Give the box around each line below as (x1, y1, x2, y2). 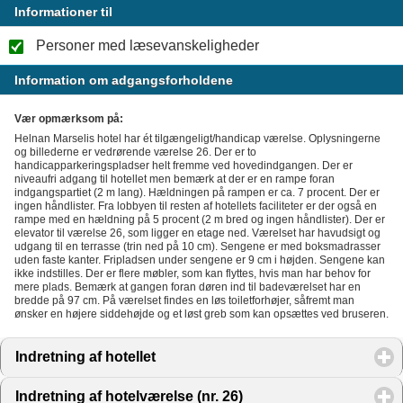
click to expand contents (156, 349, 323, 365)
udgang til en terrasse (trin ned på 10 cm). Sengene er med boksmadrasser (14, 239, 381, 253)
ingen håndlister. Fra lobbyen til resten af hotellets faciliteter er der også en (14, 199, 377, 212)
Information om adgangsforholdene (14, 73, 233, 88)
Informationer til (14, 4, 112, 19)
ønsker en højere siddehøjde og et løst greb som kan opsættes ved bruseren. (14, 307, 389, 320)
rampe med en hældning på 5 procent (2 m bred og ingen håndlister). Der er (14, 212, 385, 226)
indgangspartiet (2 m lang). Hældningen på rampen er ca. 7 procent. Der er (14, 185, 380, 199)
